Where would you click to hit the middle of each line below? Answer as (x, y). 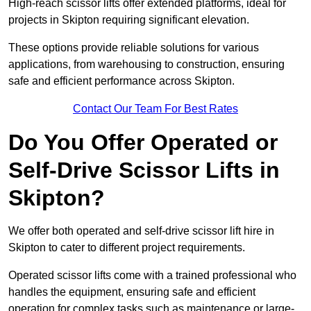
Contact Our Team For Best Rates (155, 109)
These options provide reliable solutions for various (134, 48)
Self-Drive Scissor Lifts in (144, 170)
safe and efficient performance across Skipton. (121, 81)
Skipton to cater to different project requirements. (127, 248)
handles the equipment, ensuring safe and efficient (132, 292)
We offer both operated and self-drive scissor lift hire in (141, 231)
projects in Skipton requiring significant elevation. (129, 20)
